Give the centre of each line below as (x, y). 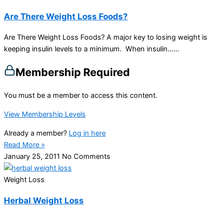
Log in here (87, 133)
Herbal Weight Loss (44, 200)
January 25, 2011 (33, 156)
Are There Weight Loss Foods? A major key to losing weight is (106, 38)
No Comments (86, 156)
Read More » (24, 145)
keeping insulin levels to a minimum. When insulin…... (92, 49)
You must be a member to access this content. (81, 96)
